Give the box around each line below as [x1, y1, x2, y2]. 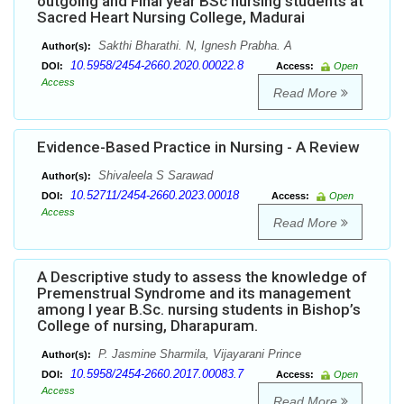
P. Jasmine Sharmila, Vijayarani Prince [95, 347, 301, 362]
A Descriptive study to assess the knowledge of [37, 268, 367, 287]
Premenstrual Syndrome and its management [37, 284, 351, 303]
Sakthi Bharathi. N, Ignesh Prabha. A [95, 39, 292, 53]
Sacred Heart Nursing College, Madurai [37, 8, 305, 27]
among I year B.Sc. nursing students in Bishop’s [37, 300, 361, 319]
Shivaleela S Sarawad [95, 169, 213, 183]
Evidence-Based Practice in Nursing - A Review [37, 138, 360, 157]
